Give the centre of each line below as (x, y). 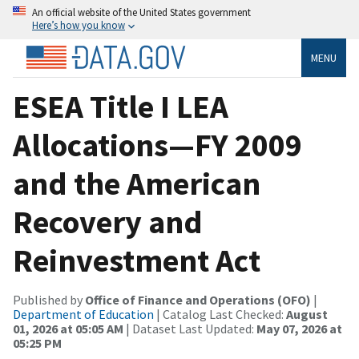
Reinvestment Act (137, 260)
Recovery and (108, 222)
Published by (49, 299)
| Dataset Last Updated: (190, 328)
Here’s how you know (79, 25)
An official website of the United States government (141, 12)
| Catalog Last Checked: (220, 314)
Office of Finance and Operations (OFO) (198, 299)
